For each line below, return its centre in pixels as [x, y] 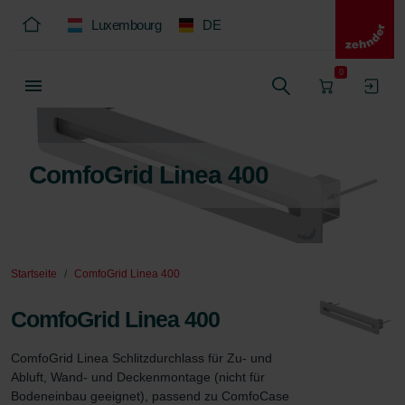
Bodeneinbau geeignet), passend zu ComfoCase [152, 396]
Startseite [34, 274]
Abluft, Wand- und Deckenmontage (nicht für [140, 377]
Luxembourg [126, 25]
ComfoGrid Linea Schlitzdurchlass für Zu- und [143, 358]
